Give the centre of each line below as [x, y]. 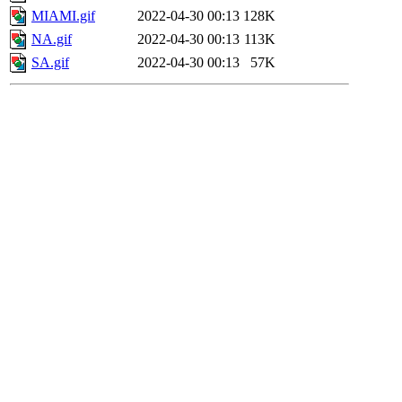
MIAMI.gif [63, 16]
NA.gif [52, 39]
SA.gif [50, 63]
